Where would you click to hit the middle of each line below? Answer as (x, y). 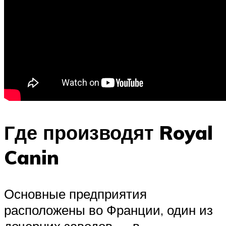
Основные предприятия (75, 193)
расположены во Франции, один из (108, 210)
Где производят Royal (108, 133)
